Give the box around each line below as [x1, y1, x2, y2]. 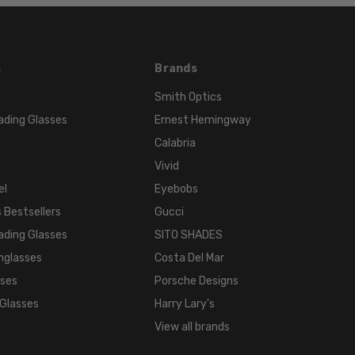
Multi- [195, 30, 226, 44]
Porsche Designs [155, 273, 239, 288]
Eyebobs [155, 181, 199, 196]
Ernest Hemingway [155, 113, 252, 127]
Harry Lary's [155, 296, 216, 311]
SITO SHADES [155, 227, 223, 242]
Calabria [155, 136, 197, 150]
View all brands [155, 319, 231, 334]
